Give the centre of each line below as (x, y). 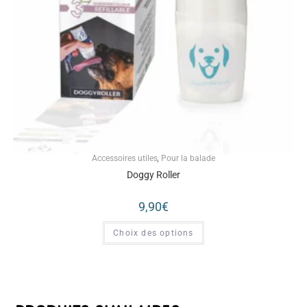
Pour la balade (188, 159)
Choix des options (153, 233)
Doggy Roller (153, 175)
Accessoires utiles (125, 159)
